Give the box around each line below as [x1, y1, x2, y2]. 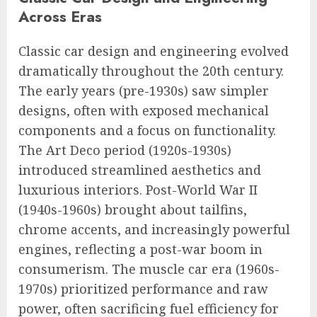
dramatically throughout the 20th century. [18, 62, 284, 80]
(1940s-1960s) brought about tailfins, [18, 201, 247, 219]
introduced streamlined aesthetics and [18, 161, 261, 179]
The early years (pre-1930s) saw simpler [18, 82, 269, 100]
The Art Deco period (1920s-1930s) [18, 142, 231, 159]
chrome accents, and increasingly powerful [18, 221, 290, 238]
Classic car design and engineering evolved [18, 42, 289, 60]
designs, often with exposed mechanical [18, 102, 269, 120]
